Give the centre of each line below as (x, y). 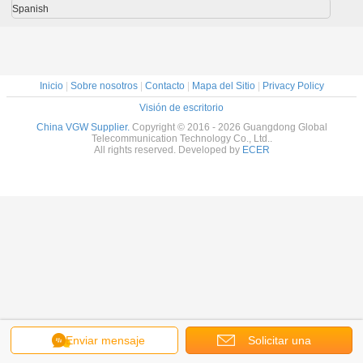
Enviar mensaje (106, 340)
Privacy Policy (293, 86)
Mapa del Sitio (223, 86)
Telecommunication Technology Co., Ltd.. (181, 139)
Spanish (30, 9)
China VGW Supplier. (84, 127)
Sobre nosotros (104, 86)
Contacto (164, 86)
